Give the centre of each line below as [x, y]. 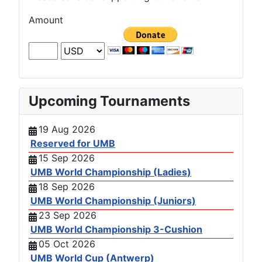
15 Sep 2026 [67, 158]
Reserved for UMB [73, 143]
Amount [46, 20]
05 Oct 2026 [67, 244]
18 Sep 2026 [67, 186]
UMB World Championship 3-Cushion [116, 229]
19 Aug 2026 [67, 129]
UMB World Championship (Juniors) [113, 200]
